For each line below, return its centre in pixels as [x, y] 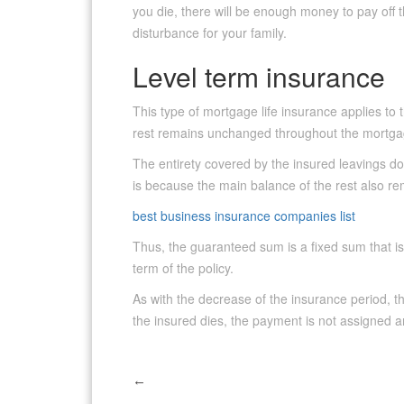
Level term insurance [259, 77]
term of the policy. [183, 268]
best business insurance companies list [244, 216]
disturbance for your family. [210, 33]
